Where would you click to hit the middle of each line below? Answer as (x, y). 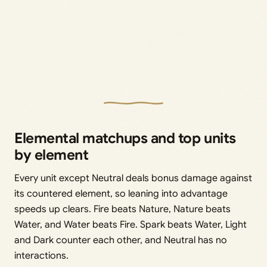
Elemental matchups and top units (125, 139)
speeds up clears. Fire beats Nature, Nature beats (122, 209)
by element (52, 155)
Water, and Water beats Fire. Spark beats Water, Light (131, 225)
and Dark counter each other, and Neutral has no (121, 240)
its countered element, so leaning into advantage (121, 194)
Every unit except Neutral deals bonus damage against (133, 178)
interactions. (41, 256)
